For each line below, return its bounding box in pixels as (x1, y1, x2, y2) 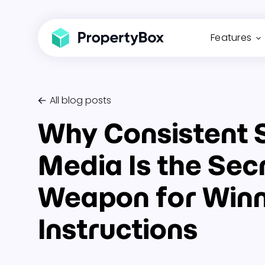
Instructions (38, 212, 198, 246)
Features (211, 31, 251, 44)
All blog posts (50, 93, 112, 107)
